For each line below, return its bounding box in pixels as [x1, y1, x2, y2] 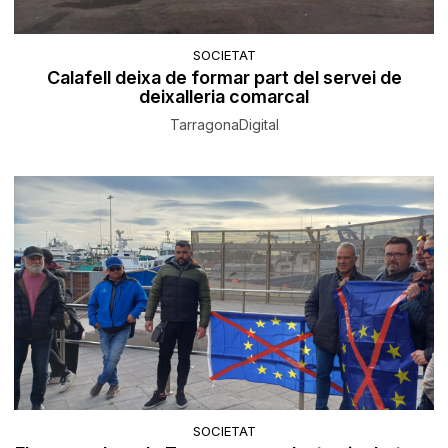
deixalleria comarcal [139, 85, 309, 107]
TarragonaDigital [169, 115, 279, 133]
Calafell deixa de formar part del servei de [46, 66, 402, 88]
